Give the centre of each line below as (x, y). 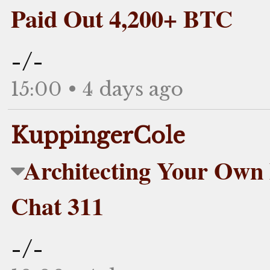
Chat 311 (57, 206)
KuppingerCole (98, 135)
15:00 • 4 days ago (97, 89)
